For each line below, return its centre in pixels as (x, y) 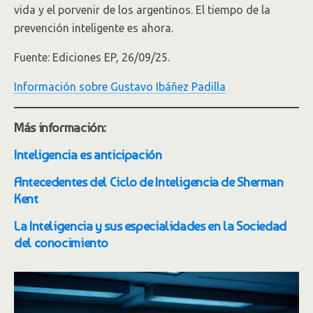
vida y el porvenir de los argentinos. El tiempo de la (142, 10)
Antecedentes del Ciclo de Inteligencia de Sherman (149, 182)
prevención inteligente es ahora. (94, 28)
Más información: (60, 127)
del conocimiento (61, 242)
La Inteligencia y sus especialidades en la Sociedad (150, 226)
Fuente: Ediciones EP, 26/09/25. (92, 57)
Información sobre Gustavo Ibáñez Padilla (120, 87)
